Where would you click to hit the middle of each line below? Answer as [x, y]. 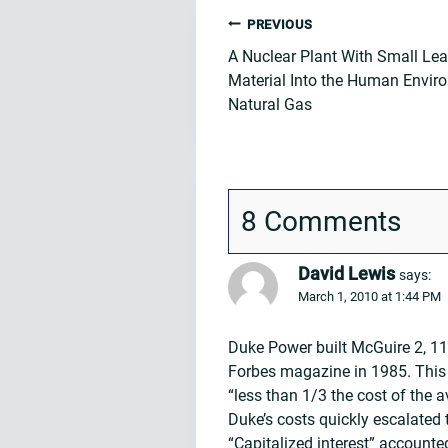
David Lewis [346, 273]
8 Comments [321, 221]
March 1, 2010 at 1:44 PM [369, 296]
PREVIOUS [280, 24]
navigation [291, 69]
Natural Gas [270, 104]
